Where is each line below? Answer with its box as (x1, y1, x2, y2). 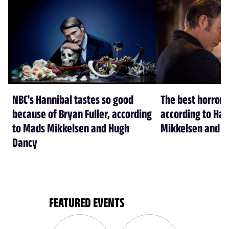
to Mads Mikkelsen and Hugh (12, 121, 129, 135)
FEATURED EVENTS (49, 195, 124, 210)
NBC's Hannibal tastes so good (12, 92, 133, 107)
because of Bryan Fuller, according (12, 106, 152, 121)
